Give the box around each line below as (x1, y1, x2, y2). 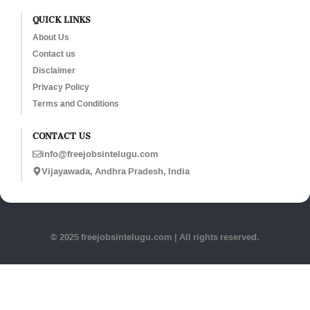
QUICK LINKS (32, 6, 91, 28)
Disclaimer (32, 62, 75, 78)
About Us (32, 28, 69, 45)
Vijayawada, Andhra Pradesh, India (41, 162, 190, 179)
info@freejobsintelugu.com (41, 145, 158, 162)
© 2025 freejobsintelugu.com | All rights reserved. (51, 228, 259, 245)
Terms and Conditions (32, 95, 119, 111)
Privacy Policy (32, 78, 89, 95)
